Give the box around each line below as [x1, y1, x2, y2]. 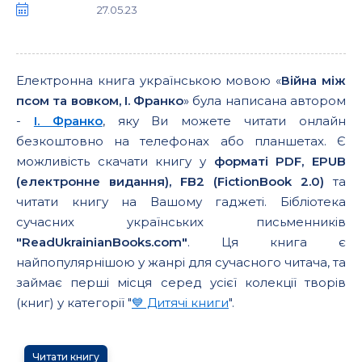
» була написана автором [183, 93, 347, 108]
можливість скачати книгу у [16, 154, 214, 169]
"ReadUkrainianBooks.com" [16, 234, 187, 250]
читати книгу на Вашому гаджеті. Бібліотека [16, 194, 346, 209]
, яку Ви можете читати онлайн [102, 113, 347, 128]
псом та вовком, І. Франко [16, 93, 184, 108]
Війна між [281, 73, 347, 88]
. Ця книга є [187, 234, 346, 250]
